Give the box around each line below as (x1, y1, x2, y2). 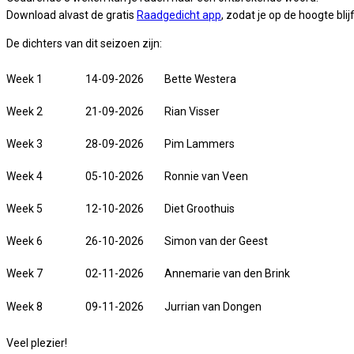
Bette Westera (164, 73, 236, 86)
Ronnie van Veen (164, 170, 248, 183)
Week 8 (6, 300, 43, 314)
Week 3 (6, 137, 43, 151)
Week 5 (6, 202, 43, 216)
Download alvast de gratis (6, 9, 137, 22)
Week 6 (6, 235, 43, 248)
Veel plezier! (6, 337, 67, 350)
